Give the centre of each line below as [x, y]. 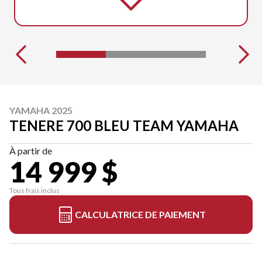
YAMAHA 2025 [41, 110]
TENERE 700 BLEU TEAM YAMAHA [124, 125]
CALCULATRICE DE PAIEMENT [140, 214]
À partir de [31, 150]
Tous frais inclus [35, 190]
